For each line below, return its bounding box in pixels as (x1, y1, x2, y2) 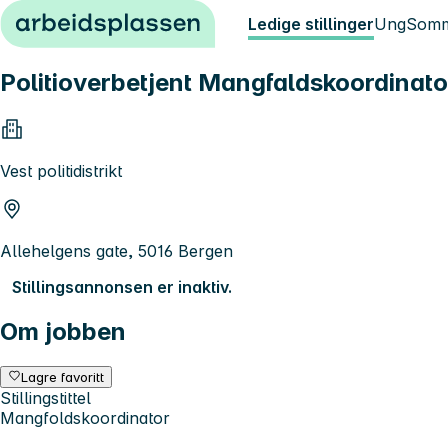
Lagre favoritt (21, 368, 105, 385)
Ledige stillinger (248, 14, 374, 34)
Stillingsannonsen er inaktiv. (12, 276, 232, 297)
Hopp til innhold (8, 8, 131, 28)
